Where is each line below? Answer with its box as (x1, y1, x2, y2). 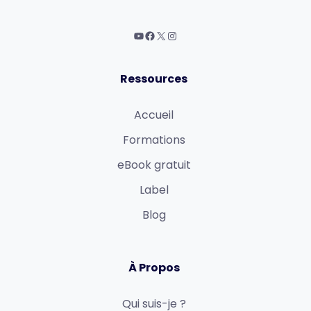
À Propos (128, 259, 180, 276)
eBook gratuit (117, 156, 191, 173)
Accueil (134, 106, 174, 123)
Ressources (120, 70, 187, 87)
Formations (122, 131, 185, 148)
